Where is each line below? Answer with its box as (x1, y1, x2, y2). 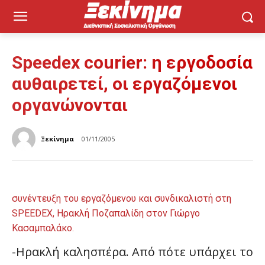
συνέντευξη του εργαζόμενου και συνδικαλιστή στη (12, 193, 231, 204)
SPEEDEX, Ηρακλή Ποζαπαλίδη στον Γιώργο (12, 208, 200, 219)
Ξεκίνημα (41, 134, 74, 143)
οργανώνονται (12, 95, 128, 115)
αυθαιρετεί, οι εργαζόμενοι (12, 73, 237, 94)
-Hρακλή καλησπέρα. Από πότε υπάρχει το (12, 244, 253, 260)
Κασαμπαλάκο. (12, 222, 74, 234)
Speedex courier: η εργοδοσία (12, 52, 253, 73)
